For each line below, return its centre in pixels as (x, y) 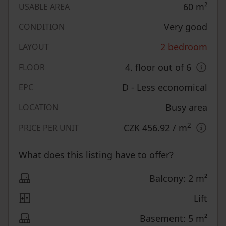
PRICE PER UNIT (49, 127)
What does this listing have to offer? (96, 155)
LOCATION (39, 107)
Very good (186, 26)
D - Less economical (165, 87)
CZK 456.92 (147, 127)
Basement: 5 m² (174, 218)
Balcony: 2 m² (178, 178)
